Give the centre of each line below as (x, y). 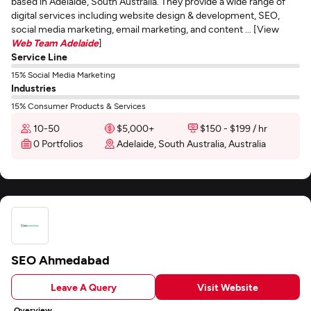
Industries (34, 88)
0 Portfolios (58, 143)
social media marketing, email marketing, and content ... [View (145, 29)
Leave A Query (83, 287)
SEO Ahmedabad (60, 260)
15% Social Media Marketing (63, 74)
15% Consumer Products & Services (78, 106)
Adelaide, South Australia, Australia (191, 143)
